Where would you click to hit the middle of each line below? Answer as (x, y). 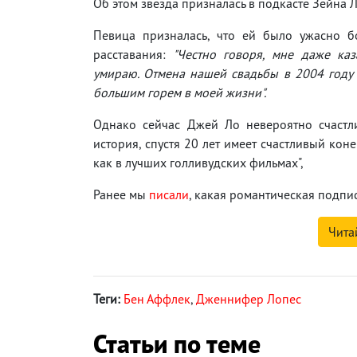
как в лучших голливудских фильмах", (198, 162)
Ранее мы (121, 194)
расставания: (133, 54)
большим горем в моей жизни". (180, 92)
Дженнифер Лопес (249, 298)
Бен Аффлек (157, 298)
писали (169, 194)
